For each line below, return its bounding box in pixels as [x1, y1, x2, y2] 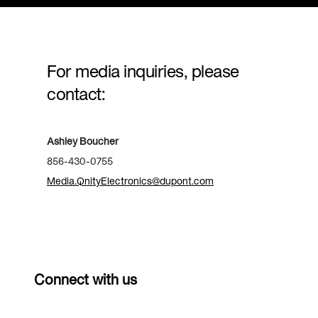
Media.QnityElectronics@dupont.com [47, 175, 214, 187]
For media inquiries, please [47, 61, 239, 81]
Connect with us [34, 271, 137, 287]
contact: [47, 84, 105, 104]
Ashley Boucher [47, 135, 119, 147]
